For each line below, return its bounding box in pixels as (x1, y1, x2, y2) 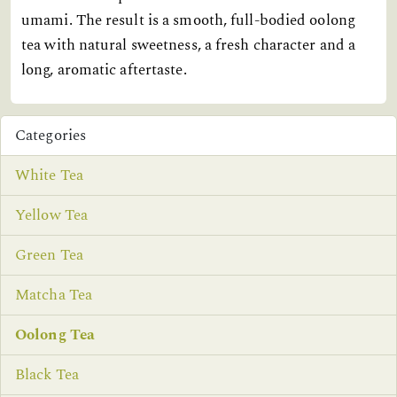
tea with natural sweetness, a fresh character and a (21, 34, 356, 58)
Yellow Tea (15, 204, 88, 228)
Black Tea (15, 363, 79, 387)
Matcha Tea (15, 284, 92, 307)
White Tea (15, 164, 83, 188)
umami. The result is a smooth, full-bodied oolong (21, 9, 355, 33)
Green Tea (15, 244, 83, 268)
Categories (15, 124, 86, 148)
